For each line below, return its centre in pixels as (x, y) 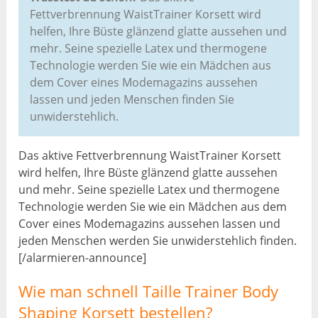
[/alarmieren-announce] (83, 257)
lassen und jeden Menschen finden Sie (132, 99)
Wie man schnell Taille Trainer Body (149, 291)
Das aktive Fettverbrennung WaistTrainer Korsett (150, 155)
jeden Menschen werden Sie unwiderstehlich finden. (158, 240)
